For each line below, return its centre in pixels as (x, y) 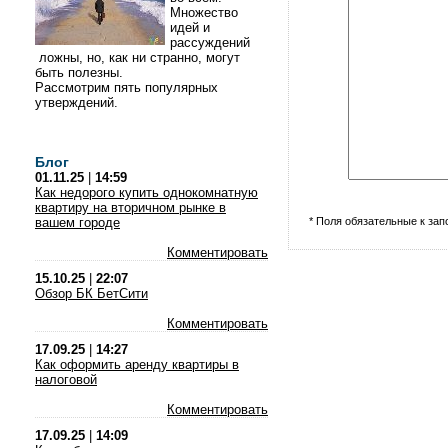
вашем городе (77, 222)
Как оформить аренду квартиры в (137, 364)
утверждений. (78, 102)
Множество (204, 12)
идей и (190, 27)
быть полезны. (81, 72)
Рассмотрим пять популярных (126, 87)
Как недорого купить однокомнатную (146, 192)
